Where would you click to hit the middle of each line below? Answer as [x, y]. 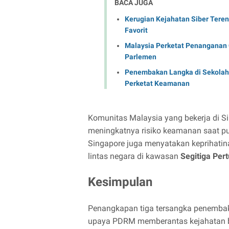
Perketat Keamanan [157, 83]
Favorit [136, 30]
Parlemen [141, 56]
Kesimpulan [120, 182]
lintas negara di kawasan [134, 156]
